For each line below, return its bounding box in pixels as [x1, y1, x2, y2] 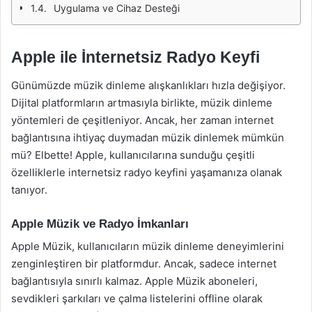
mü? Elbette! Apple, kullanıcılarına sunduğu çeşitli [11, 148, 255, 162]
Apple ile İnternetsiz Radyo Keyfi [11, 48, 260, 66]
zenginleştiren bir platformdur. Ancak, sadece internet [11, 257, 276, 270]
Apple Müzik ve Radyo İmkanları [11, 217, 189, 231]
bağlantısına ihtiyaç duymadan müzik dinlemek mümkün [11, 130, 284, 144]
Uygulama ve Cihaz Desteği [54, 2, 180, 14]
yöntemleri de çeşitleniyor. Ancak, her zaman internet [11, 113, 274, 127]
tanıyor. [11, 182, 47, 196]
